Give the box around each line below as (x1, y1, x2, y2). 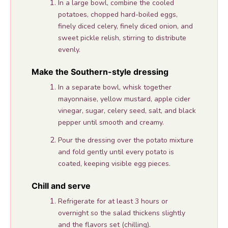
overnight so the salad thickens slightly (58, 208, 185, 218)
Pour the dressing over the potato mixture (58, 135, 193, 145)
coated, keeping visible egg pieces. (58, 158, 170, 168)
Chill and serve (31, 180, 91, 191)
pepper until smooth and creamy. (58, 117, 164, 127)
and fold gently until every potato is (58, 147, 174, 157)
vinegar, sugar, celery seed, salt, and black (58, 105, 196, 116)
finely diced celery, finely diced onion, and (58, 21, 193, 31)
